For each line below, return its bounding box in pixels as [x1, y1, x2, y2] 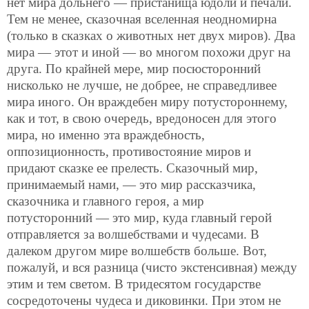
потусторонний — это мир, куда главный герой [7, 210, 272, 226]
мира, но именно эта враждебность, [7, 128, 205, 143]
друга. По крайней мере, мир [7, 61, 172, 77]
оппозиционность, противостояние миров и [7, 144, 251, 159]
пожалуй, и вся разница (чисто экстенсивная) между [7, 260, 297, 275]
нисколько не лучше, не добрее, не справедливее [7, 78, 277, 93]
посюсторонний [172, 61, 261, 77]
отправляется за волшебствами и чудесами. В [7, 227, 259, 242]
